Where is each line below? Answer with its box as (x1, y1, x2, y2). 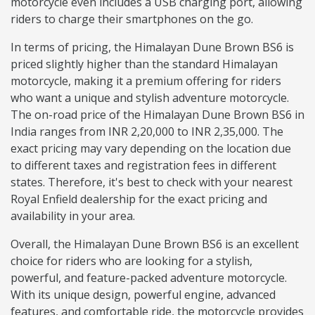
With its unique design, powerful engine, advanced (11, 287, 276, 303)
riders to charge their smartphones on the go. (11, 11, 253, 27)
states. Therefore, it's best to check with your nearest (11, 174, 292, 191)
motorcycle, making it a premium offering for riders (11, 73, 281, 89)
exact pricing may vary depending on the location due (11, 141, 291, 157)
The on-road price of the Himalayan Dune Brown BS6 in (11, 107, 304, 123)
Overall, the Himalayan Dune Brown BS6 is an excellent (11, 236, 299, 252)
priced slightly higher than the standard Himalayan (11, 56, 278, 72)
